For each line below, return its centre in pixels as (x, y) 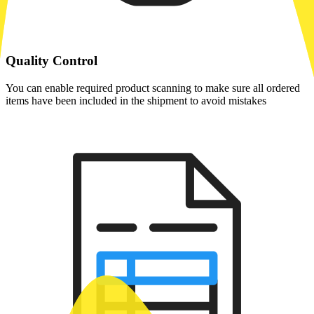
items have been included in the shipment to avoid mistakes (136, 100)
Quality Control (52, 61)
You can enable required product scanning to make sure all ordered (153, 88)
